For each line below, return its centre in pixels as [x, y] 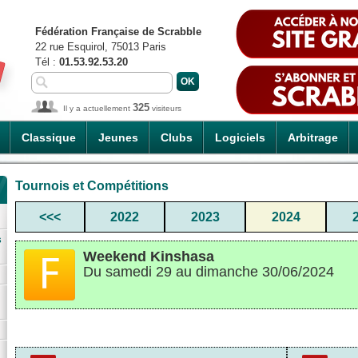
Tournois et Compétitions [92, 185]
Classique [49, 137]
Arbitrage [313, 137]
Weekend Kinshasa [149, 256]
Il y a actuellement [98, 108]
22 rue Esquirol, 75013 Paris [101, 47]
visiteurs [165, 108]
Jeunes [118, 137]
